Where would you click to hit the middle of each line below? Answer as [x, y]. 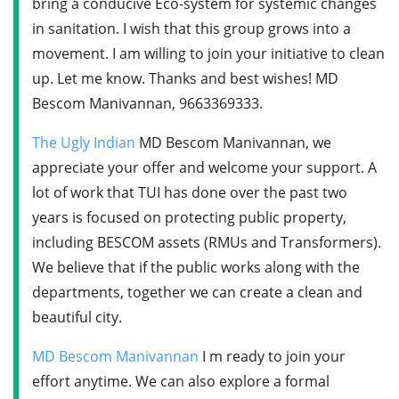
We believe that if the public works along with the [196, 267]
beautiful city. [77, 317]
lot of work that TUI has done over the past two [190, 192]
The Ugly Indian [84, 142]
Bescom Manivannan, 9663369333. [147, 103]
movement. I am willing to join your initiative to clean [208, 53]
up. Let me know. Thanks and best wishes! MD [185, 78]
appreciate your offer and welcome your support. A [204, 167]
